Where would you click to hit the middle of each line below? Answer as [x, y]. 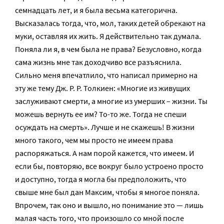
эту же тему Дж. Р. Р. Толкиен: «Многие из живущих [102, 88]
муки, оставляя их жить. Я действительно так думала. [108, 36]
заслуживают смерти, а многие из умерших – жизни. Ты [111, 101]
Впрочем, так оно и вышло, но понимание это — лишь [109, 205]
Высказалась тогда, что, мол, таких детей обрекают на [110, 23]
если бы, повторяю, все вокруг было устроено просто [109, 166]
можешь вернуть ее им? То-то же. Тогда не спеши [101, 114]
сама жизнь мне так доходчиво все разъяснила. [98, 62]
